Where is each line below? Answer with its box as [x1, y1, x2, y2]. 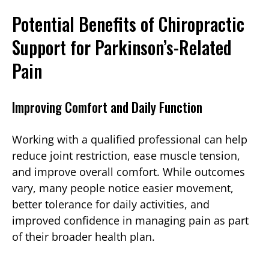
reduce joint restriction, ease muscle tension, [12, 148, 240, 163]
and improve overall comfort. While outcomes [12, 165, 245, 180]
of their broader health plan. [12, 229, 155, 244]
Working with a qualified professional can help [12, 132, 247, 147]
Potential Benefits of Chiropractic [12, 10, 244, 38]
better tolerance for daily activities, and [12, 197, 210, 212]
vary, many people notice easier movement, [12, 181, 234, 196]
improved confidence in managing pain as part [12, 213, 249, 228]
